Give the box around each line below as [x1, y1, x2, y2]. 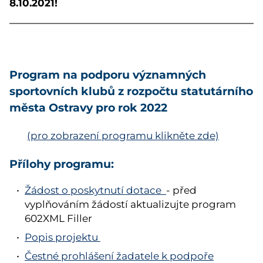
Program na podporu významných [9, 67, 206, 82]
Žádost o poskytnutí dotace [24, 184, 166, 196]
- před [166, 184, 197, 196]
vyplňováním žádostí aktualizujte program [24, 198, 236, 210]
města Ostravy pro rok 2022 [9, 100, 170, 115]
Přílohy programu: [9, 156, 120, 171]
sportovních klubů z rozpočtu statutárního [9, 83, 253, 99]
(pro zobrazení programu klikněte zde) [27, 130, 219, 142]
